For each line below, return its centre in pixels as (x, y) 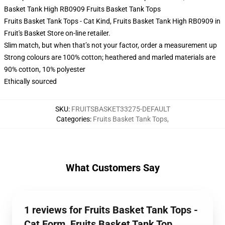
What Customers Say (113, 168)
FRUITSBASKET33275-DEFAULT (121, 109)
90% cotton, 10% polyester (45, 69)
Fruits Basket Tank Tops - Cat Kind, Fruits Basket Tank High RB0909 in (112, 21)
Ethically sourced (30, 81)
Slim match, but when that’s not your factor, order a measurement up (110, 45)
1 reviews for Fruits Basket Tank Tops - (111, 210)
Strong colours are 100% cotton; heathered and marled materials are (110, 57)
